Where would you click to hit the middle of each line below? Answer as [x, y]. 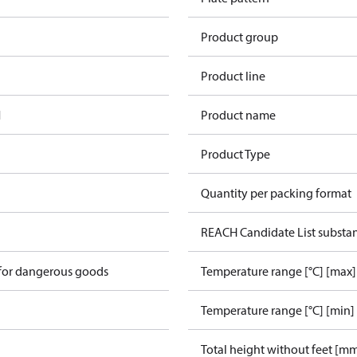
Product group [239, 37]
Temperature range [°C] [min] [278, 310]
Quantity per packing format [276, 193]
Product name [238, 115]
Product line [233, 76]
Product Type [235, 154]
